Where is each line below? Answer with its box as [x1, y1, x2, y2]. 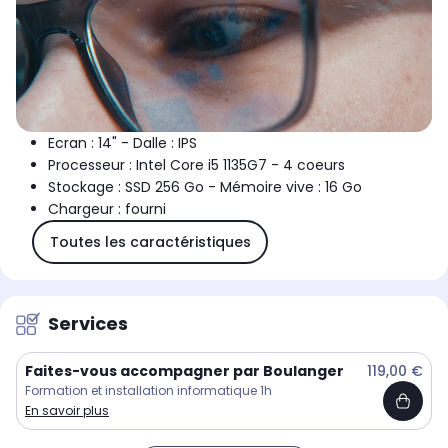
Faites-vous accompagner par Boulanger [25, 361, 344, 382]
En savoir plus [25, 402, 109, 420]
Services [48, 311, 128, 337]
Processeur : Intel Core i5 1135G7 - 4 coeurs [48, 155, 345, 176]
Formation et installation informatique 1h [25, 382, 272, 400]
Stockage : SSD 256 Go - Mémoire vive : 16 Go [48, 177, 362, 198]
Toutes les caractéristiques [49, 231, 251, 252]
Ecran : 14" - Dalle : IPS [48, 133, 197, 154]
